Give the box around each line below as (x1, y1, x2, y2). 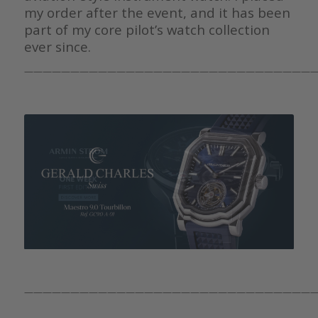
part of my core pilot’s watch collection (23, 21, 270, 39)
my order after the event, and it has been (23, 4, 290, 22)
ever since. (23, 38, 91, 56)
